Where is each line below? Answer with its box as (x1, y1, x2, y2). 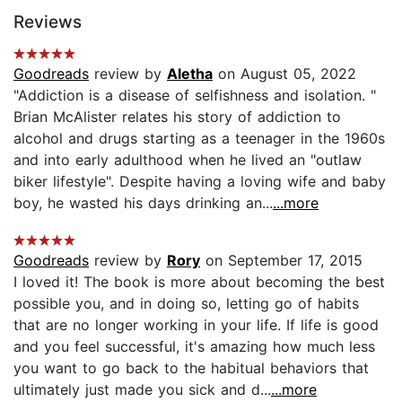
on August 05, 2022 (213, 64, 356, 83)
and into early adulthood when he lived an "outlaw (13, 150, 362, 169)
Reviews (13, 11, 82, 32)
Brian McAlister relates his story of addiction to (13, 107, 341, 126)
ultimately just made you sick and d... (13, 380, 271, 398)
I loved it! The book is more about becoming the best (13, 272, 385, 291)
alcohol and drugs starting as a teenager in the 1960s (13, 128, 385, 147)
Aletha (167, 64, 213, 83)
